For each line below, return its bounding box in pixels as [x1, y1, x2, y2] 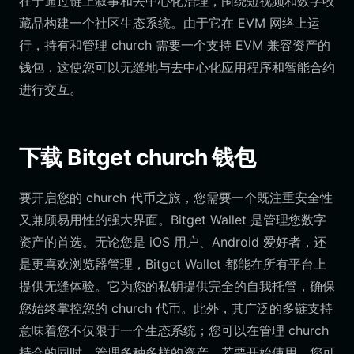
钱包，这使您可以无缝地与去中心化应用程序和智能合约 [19, 59, 335, 75]
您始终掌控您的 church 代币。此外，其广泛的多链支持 [19, 300, 333, 316]
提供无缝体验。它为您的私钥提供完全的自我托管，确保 [19, 278, 335, 294]
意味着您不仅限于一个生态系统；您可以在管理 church [19, 322, 329, 338]
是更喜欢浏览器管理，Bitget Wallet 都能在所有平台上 [19, 256, 326, 272]
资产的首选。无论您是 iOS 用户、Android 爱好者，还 [19, 234, 326, 250]
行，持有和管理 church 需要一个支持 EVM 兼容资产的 [19, 37, 330, 53]
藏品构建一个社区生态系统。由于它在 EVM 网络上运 [19, 15, 320, 31]
